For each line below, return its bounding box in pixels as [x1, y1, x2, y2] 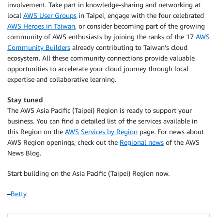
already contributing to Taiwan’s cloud [70, 43, 187, 51]
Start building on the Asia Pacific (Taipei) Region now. [7, 169, 170, 177]
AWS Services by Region [65, 127, 138, 136]
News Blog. [7, 149, 41, 157]
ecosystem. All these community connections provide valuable [7, 54, 195, 62]
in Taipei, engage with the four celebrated [77, 11, 204, 19]
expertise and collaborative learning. [7, 75, 116, 83]
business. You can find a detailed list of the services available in [7, 117, 198, 125]
